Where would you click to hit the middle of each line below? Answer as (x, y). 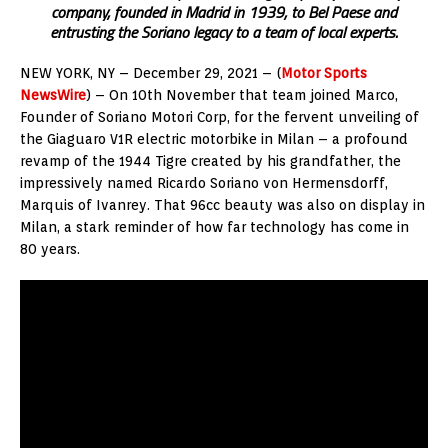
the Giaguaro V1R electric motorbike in (148, 138)
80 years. (50, 248)
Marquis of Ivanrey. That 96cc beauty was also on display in (222, 204)
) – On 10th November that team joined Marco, (242, 94)
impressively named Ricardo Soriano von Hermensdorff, (204, 182)
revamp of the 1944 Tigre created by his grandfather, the (210, 160)
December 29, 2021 (195, 72)
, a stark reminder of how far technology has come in (233, 226)
